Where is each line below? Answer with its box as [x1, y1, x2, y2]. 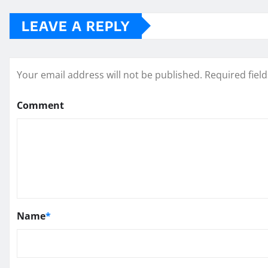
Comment [17, 98, 64, 112]
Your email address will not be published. [17, 68, 202, 81]
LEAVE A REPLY [22, 17, 130, 34]
